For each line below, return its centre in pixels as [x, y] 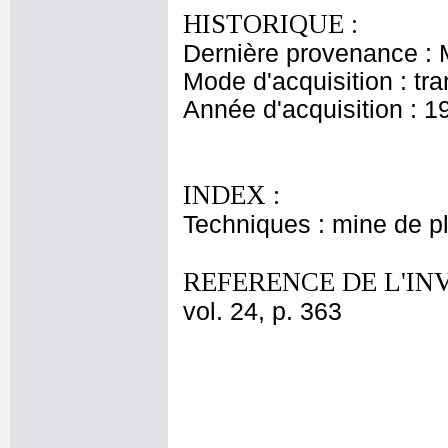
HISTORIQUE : [270, 24]
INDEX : [231, 195]
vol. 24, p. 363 [262, 311]
